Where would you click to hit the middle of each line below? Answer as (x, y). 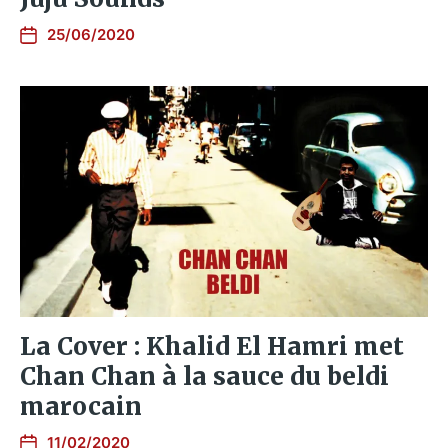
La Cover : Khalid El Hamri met (212, 346)
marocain (81, 406)
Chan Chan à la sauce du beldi (204, 376)
